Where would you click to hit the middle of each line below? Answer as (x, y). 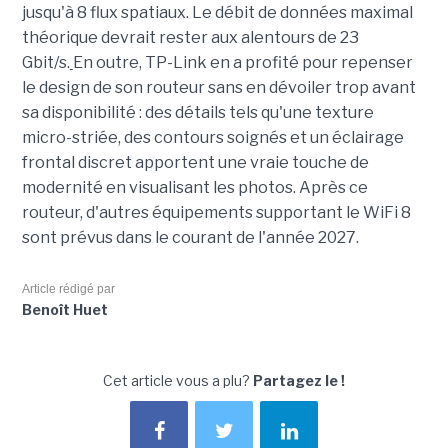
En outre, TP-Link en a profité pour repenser (242, 63)
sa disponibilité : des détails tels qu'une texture (197, 113)
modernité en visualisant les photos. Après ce (194, 188)
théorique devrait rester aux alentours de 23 (190, 38)
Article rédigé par (68, 289)
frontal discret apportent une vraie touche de (195, 163)
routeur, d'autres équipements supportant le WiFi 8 (216, 213)
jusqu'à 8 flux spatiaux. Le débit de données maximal (217, 13)
